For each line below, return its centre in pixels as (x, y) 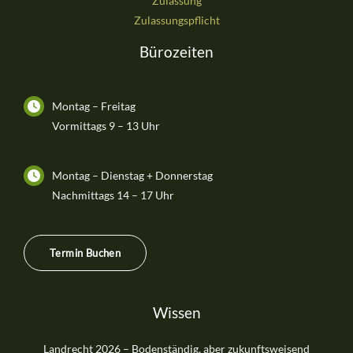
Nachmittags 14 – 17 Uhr (113, 195)
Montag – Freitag (94, 106)
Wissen (176, 312)
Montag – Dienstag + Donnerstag (132, 176)
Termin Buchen (85, 253)
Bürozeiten (176, 52)
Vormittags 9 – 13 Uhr (106, 125)
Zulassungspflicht (176, 20)
